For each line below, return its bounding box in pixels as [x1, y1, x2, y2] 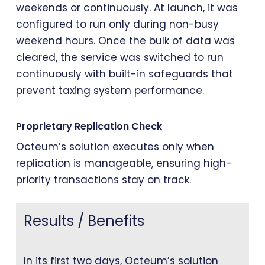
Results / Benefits [24, 211, 145, 231]
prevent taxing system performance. [15, 83, 204, 98]
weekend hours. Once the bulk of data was [15, 33, 235, 48]
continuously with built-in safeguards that [15, 66, 233, 81]
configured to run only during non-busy [15, 17, 219, 31]
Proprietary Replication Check [15, 119, 162, 134]
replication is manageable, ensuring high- [15, 156, 232, 171]
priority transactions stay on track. [15, 173, 191, 188]
